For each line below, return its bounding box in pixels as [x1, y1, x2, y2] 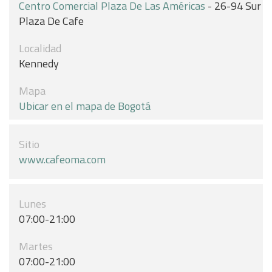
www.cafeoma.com [19, 151, 106, 168]
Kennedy [19, 55, 59, 72]
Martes [19, 238, 53, 254]
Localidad [19, 40, 61, 56]
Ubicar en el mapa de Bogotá [19, 98, 151, 114]
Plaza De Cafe [19, 13, 84, 29]
